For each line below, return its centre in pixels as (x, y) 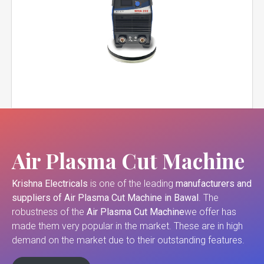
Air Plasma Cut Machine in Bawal (131, 198)
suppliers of (37, 198)
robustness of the (49, 212)
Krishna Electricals (50, 184)
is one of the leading (132, 184)
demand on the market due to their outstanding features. (128, 240)
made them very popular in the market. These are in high (127, 226)
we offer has (210, 212)
